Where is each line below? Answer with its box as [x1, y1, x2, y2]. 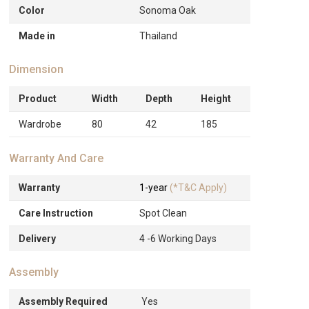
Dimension [9, 63, 64, 76]
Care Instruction [19, 208, 94, 219]
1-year [139, 182, 170, 193]
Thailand [139, 30, 178, 41]
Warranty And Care [9, 152, 104, 165]
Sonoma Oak [139, 5, 197, 16]
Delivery [19, 233, 57, 244]
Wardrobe [19, 119, 62, 130]
